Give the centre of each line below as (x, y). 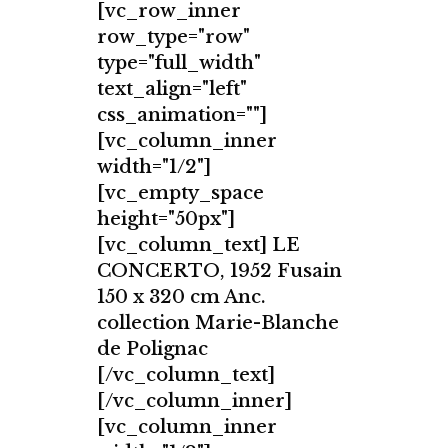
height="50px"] (166, 218)
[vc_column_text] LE (198, 244)
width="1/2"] (154, 166)
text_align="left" (172, 88)
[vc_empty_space (180, 192)
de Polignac (152, 348)
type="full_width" (179, 62)
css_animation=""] (182, 114)
